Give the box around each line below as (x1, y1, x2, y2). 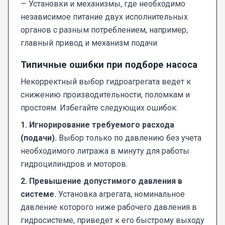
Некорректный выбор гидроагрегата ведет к (21, 77, 191, 87)
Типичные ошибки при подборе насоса (21, 59, 197, 70)
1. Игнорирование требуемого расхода (21, 120, 174, 130)
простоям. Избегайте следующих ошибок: (21, 103, 178, 113)
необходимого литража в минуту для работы (21, 146, 189, 156)
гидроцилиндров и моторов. (21, 159, 128, 169)
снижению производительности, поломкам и (21, 90, 190, 100)
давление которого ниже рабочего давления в (21, 202, 197, 212)
